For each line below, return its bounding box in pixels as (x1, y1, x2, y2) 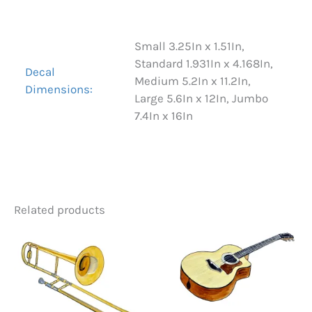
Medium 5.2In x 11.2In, (134, 74, 251, 88)
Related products (14, 202, 105, 217)
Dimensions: (25, 82, 93, 97)
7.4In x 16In (134, 109, 193, 123)
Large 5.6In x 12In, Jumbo (134, 91, 268, 106)
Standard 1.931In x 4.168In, (134, 56, 273, 71)
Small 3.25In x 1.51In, (134, 39, 244, 54)
